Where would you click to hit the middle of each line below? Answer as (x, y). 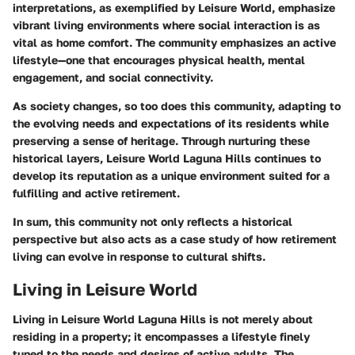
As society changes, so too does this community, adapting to (177, 105)
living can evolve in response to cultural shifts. (139, 256)
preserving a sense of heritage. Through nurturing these (161, 140)
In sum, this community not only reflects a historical (153, 221)
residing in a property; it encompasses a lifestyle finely (161, 337)
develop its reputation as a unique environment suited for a (171, 175)
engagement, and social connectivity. (113, 77)
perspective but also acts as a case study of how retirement (175, 239)
